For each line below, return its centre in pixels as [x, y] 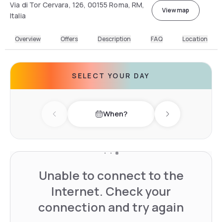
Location [195, 39]
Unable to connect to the [111, 175]
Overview [28, 39]
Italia [18, 15]
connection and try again [111, 207]
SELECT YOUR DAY [111, 75]
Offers [69, 39]
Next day [182, 119]
